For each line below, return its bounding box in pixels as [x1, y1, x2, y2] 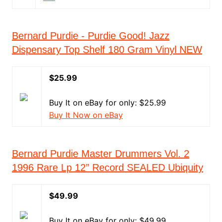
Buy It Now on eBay [49, 110, 123, 120]
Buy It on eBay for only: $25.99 [49, 98, 166, 108]
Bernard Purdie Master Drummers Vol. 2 [11, 148, 189, 159]
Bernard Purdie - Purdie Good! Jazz [11, 30, 169, 41]
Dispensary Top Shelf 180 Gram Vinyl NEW [11, 44, 202, 55]
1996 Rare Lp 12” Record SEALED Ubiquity [11, 162, 203, 173]
